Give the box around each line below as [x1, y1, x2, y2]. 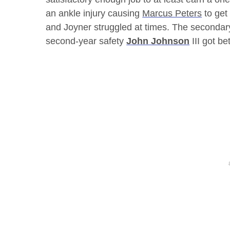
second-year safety [46, 35, 127, 46]
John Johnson [126, 35, 190, 46]
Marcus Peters [142, 8, 202, 18]
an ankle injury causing [46, 8, 143, 18]
